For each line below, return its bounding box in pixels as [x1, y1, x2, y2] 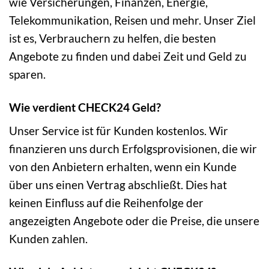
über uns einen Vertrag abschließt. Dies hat [9, 178, 227, 192]
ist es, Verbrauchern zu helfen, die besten [9, 31, 216, 45]
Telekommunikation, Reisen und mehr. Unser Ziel [9, 13, 256, 27]
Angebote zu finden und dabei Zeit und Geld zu [9, 49, 247, 63]
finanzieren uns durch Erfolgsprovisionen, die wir [9, 142, 257, 156]
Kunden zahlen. [9, 232, 88, 246]
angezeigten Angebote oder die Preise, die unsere [9, 214, 259, 228]
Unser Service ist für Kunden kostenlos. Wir [9, 124, 228, 138]
